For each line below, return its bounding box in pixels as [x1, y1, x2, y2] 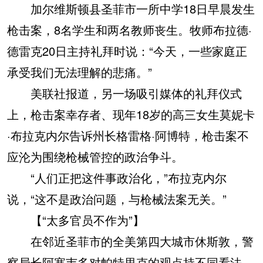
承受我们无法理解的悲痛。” [7, 63, 152, 81]
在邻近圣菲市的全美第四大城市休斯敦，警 [7, 232, 254, 250]
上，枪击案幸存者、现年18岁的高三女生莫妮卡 [7, 106, 255, 123]
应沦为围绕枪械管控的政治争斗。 [7, 148, 183, 166]
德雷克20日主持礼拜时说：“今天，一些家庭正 [7, 42, 247, 60]
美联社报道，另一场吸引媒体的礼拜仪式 [7, 85, 242, 102]
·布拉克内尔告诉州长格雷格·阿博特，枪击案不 [7, 127, 249, 144]
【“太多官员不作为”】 [7, 211, 144, 229]
